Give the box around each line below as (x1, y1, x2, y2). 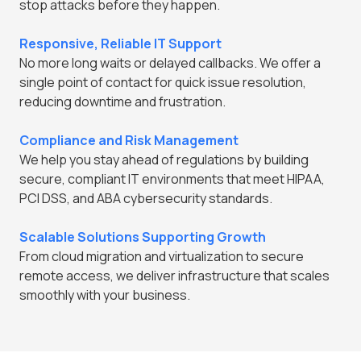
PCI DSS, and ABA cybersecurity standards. (19, 189, 272, 207)
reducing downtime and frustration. (19, 92, 226, 110)
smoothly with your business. (19, 285, 190, 304)
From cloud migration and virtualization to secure (19, 247, 304, 265)
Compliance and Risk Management (19, 131, 239, 149)
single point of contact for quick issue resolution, (19, 73, 306, 91)
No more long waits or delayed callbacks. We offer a (19, 53, 321, 72)
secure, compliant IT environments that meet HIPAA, (19, 169, 325, 188)
